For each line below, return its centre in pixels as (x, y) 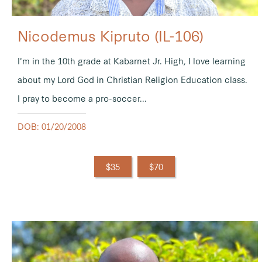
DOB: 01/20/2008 (52, 127)
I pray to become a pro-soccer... (82, 99)
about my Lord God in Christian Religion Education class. (132, 80)
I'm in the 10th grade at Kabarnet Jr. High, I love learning (132, 61)
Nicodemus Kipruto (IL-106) (111, 35)
